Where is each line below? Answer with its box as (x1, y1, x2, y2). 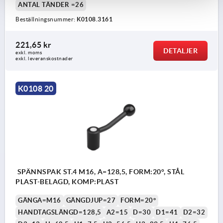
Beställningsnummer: (15, 15, 77, 22)
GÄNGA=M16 (18, 197, 61, 205)
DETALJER (163, 46, 198, 55)
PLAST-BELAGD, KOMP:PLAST (15, 178, 118, 186)
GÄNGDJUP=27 (66, 197, 115, 205)
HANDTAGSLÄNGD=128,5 (18, 209, 102, 217)
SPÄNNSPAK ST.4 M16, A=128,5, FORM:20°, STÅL (15, 168, 184, 176)
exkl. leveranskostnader (15, 55, 73, 61)
